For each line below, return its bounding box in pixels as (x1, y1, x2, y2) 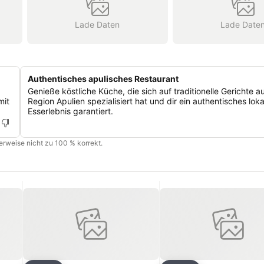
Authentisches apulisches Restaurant (28, 74, 179, 84)
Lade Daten (75, 19, 120, 29)
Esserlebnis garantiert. (28, 106, 113, 116)
